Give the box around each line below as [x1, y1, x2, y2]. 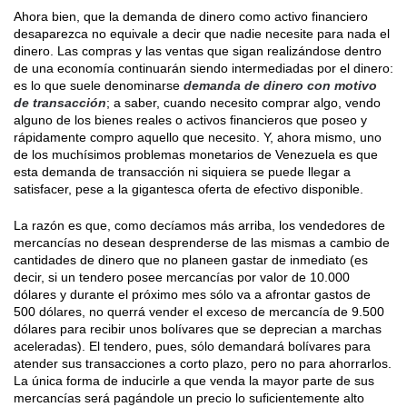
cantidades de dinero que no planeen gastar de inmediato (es [14, 253, 368, 267]
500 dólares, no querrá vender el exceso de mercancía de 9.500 [14, 304, 384, 319]
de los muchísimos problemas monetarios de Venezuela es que [14, 147, 378, 162]
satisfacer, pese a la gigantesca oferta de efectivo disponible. [14, 182, 363, 196]
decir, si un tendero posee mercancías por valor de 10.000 [14, 270, 350, 284]
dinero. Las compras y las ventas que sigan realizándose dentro [14, 44, 382, 58]
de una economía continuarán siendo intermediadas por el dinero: [14, 61, 393, 75]
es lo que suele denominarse [14, 78, 184, 93]
